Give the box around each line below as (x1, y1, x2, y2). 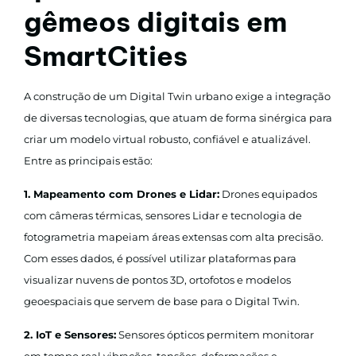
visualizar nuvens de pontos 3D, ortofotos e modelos (24, 273, 291, 286)
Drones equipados (219, 187, 317, 200)
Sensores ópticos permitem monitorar (116, 327, 314, 341)
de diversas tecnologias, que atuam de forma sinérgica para (24, 110, 332, 124)
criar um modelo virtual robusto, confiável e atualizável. (24, 132, 311, 145)
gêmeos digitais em (24, 4, 287, 39)
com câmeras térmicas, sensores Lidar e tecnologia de (24, 208, 302, 222)
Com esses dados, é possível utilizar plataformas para (24, 251, 296, 265)
